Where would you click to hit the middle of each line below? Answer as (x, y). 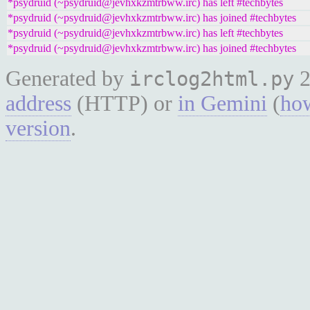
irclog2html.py (212, 79)
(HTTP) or (125, 103)
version (38, 128)
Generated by (67, 79)
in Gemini (222, 103)
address (38, 103)
